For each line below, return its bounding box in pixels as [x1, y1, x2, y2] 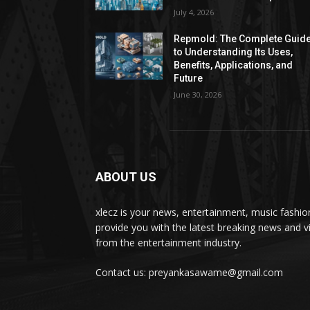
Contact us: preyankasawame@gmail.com [95, 266, 283, 279]
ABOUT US [95, 170, 156, 184]
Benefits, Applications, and [174, 60, 293, 71]
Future [174, 73, 203, 84]
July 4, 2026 [174, 7, 215, 17]
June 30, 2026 [174, 89, 222, 100]
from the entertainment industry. [95, 236, 241, 249]
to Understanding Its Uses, [174, 46, 293, 57]
